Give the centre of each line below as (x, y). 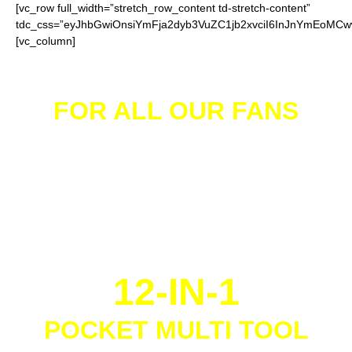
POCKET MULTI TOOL (176, 330)
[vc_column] (46, 41)
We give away (176, 165)
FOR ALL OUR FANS (176, 111)
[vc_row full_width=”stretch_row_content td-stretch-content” (163, 8)
